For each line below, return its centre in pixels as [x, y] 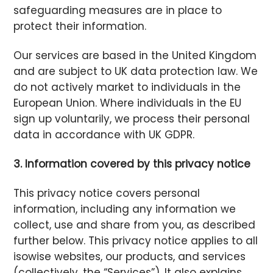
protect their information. [80, 27]
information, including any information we [125, 209]
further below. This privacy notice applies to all [136, 241]
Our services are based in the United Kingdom [135, 56]
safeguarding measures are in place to [118, 11]
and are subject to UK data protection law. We [136, 72]
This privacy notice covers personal [107, 193]
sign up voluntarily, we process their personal [132, 119]
